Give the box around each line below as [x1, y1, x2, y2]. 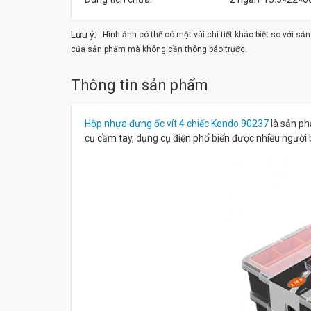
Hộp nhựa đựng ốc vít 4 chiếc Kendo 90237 [85, 118, 271, 129]
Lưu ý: [71, 29, 99, 40]
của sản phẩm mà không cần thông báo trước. [71, 44, 247, 54]
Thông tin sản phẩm [71, 76, 208, 94]
